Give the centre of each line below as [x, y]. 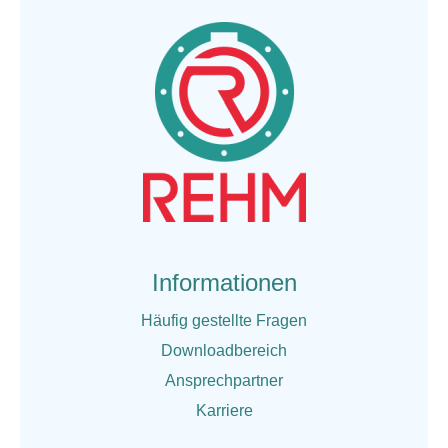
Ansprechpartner [224, 380]
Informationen [224, 282]
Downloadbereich [224, 350]
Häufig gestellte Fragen [224, 320]
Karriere [224, 410]
